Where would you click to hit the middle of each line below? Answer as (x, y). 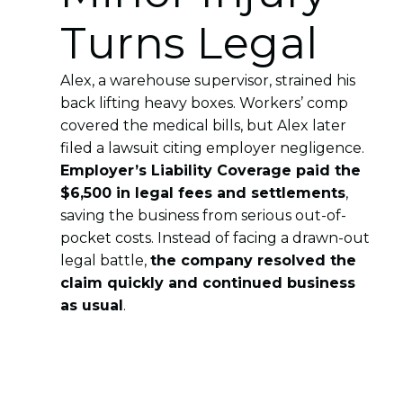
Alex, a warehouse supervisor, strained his (208, 80)
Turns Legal (189, 43)
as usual (92, 305)
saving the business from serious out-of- (204, 215)
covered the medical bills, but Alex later (204, 125)
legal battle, (106, 260)
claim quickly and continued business (208, 282)
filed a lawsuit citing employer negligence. (213, 148)
